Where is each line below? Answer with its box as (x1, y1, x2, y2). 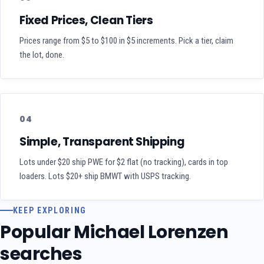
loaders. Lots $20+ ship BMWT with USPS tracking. (19, 171, 191, 182)
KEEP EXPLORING (12, 206, 87, 216)
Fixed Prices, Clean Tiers (19, 12, 153, 29)
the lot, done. (19, 49, 64, 61)
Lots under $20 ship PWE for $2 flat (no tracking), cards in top (19, 157, 228, 168)
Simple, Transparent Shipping (19, 134, 185, 150)
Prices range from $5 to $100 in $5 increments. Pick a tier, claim (19, 35, 233, 47)
